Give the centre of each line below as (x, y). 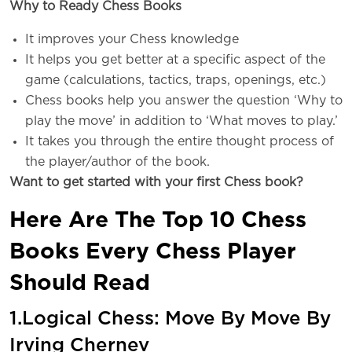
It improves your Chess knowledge (132, 40)
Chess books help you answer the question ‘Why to (184, 101)
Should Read (80, 284)
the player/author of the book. (117, 162)
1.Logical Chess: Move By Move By (170, 319)
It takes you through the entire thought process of (180, 142)
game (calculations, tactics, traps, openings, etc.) (176, 81)
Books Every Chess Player (153, 253)
